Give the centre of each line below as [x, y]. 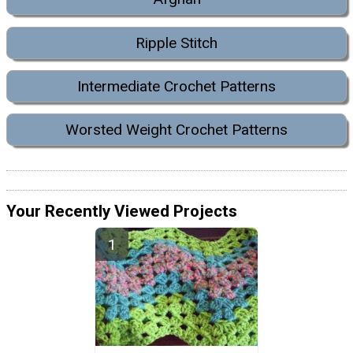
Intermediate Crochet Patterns [176, 86]
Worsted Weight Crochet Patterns [176, 130]
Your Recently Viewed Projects [122, 211]
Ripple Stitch [176, 43]
